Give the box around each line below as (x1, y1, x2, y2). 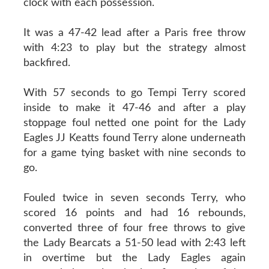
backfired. (23, 57, 70, 68)
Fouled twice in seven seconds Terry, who (23, 192, 246, 204)
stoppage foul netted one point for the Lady (23, 117, 246, 128)
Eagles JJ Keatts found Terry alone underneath (23, 132, 246, 144)
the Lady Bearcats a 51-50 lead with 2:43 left (23, 237, 246, 249)
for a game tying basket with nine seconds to (23, 147, 246, 159)
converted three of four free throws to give (23, 222, 246, 234)
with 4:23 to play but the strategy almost (23, 42, 246, 53)
